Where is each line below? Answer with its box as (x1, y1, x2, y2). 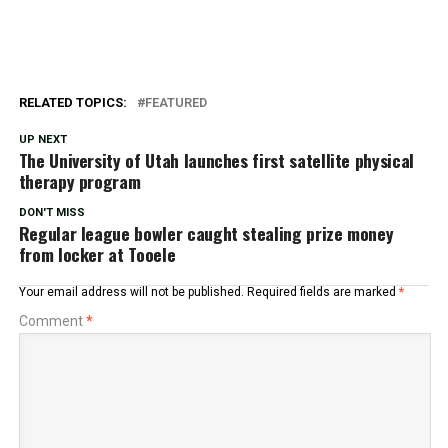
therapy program (18, 168, 141, 195)
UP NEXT (18, 133, 67, 147)
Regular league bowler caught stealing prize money (18, 220, 394, 247)
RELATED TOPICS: (18, 95, 127, 111)
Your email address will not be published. (18, 285, 244, 300)
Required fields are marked (246, 285, 399, 300)
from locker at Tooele (18, 241, 176, 268)
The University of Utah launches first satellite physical (18, 147, 414, 174)
